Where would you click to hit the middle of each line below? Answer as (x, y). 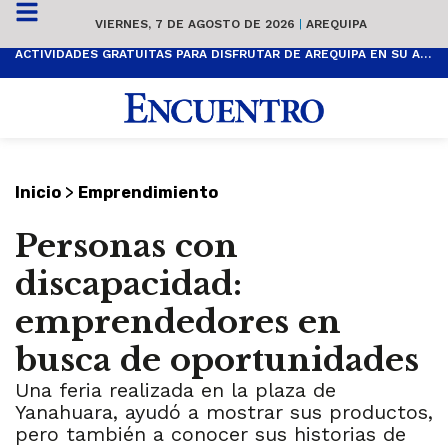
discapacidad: (128, 284)
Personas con (126, 246)
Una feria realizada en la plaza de (175, 390)
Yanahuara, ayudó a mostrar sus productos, (224, 412)
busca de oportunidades (217, 360)
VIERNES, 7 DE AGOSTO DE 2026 (197, 23)
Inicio (38, 193)
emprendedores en (178, 322)
